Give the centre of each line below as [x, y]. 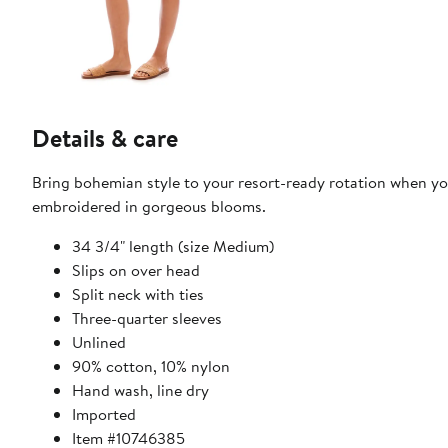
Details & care [105, 138]
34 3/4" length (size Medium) [173, 246]
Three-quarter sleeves [147, 318]
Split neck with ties [138, 294]
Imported [104, 414]
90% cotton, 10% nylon [151, 366]
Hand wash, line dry [140, 390]
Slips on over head [136, 270]
